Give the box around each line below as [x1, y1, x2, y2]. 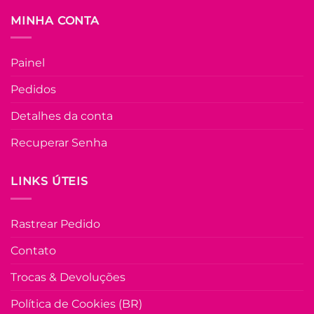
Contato [11, 243, 56, 257]
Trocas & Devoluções [11, 270, 125, 284]
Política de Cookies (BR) [11, 296, 142, 310]
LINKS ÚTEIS [11, 175, 88, 189]
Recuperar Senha [11, 136, 107, 150]
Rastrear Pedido [11, 217, 100, 231]
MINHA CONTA [11, 13, 100, 27]
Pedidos [11, 83, 56, 97]
